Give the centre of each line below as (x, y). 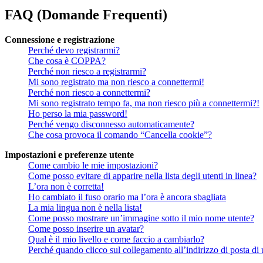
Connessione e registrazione (60, 39)
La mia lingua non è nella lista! (85, 207)
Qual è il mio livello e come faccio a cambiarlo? (116, 239)
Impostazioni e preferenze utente (69, 154)
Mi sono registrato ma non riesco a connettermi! (116, 82)
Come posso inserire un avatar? (86, 228)
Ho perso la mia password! (78, 113)
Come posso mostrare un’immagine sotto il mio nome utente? (141, 218)
